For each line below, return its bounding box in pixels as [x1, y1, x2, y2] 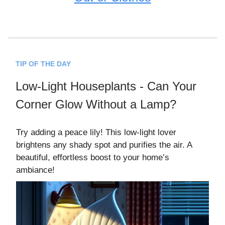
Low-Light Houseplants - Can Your [16, 79, 196, 93]
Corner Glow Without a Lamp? [16, 97, 176, 111]
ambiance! [16, 165, 55, 175]
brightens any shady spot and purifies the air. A [16, 140, 192, 150]
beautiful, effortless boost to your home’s [16, 153, 169, 163]
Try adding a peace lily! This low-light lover [16, 128, 176, 138]
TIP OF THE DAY [16, 60, 71, 68]
